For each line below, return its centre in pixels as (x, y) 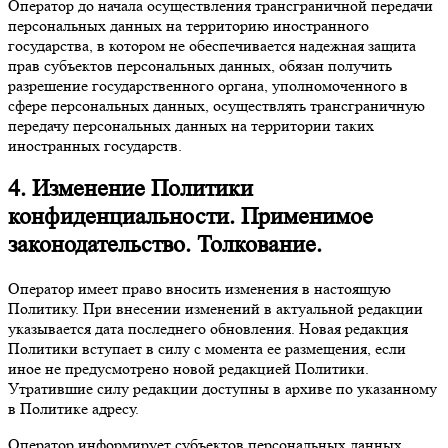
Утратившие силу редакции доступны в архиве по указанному (222, 389)
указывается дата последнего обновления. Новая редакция (208, 329)
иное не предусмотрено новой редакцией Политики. (188, 369)
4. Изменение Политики (130, 189)
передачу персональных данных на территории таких (191, 125)
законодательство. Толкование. (165, 245)
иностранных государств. (95, 145)
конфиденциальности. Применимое (190, 217)
